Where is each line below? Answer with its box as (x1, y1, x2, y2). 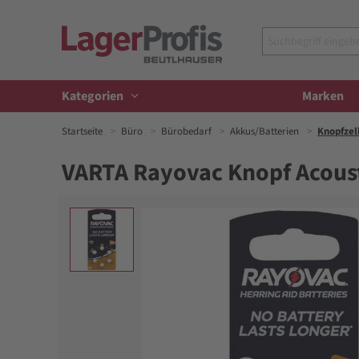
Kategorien (62, 87, 126, 105)
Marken (302, 87, 344, 105)
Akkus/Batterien (230, 124, 299, 139)
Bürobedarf (161, 124, 212, 139)
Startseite (62, 124, 103, 139)
